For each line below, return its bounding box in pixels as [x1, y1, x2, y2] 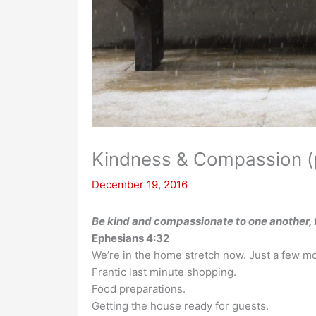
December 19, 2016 [91, 178, 188, 192]
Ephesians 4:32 [91, 231, 169, 245]
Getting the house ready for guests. [91, 299, 269, 313]
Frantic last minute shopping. [91, 265, 236, 279]
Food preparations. [91, 282, 186, 296]
